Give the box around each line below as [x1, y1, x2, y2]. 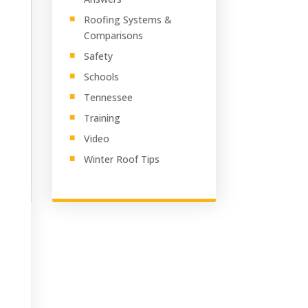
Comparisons [83, 28, 143, 42]
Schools [83, 69, 119, 83]
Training [83, 111, 120, 124]
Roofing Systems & [83, 12, 172, 26]
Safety [83, 49, 113, 63]
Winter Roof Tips [83, 152, 159, 166]
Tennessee [83, 90, 133, 104]
